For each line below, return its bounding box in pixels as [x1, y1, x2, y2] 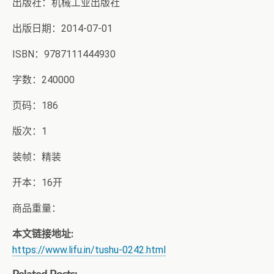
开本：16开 [12, 177, 62, 188]
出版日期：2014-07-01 [12, 23, 113, 34]
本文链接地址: [12, 228, 73, 240]
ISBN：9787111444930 [12, 48, 116, 60]
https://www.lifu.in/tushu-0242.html [12, 244, 166, 256]
